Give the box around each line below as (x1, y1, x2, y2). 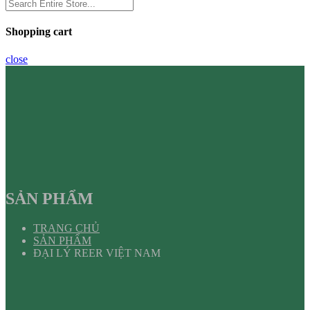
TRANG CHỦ (33, 222, 100, 235)
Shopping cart (6, 26, 72, 38)
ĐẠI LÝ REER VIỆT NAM (33, 247, 161, 259)
